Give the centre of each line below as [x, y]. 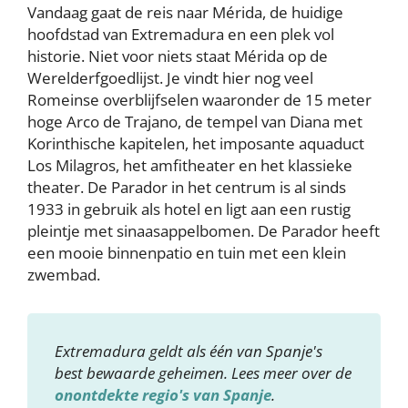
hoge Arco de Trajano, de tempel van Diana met [195, 121]
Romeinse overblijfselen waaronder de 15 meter [199, 99]
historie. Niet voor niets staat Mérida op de [178, 56]
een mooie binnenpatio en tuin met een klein [187, 252]
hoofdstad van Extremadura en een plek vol [181, 34]
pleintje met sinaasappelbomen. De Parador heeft [204, 230]
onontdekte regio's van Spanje [163, 394]
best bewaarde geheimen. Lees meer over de [203, 372]
